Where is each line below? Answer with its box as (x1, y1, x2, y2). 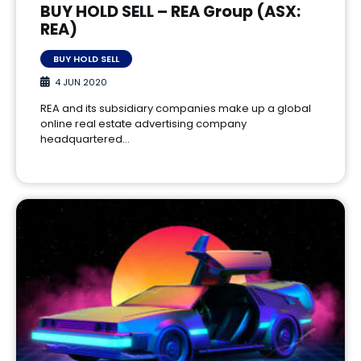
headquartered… (40, 131, 130, 147)
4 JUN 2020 (55, 75, 107, 89)
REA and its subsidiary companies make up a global (40, 100, 311, 116)
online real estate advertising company (40, 115, 247, 131)
